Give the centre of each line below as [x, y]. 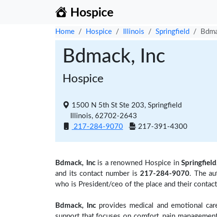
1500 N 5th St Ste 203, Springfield [127, 105]
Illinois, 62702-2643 [100, 116]
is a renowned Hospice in [138, 163]
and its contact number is [98, 174]
